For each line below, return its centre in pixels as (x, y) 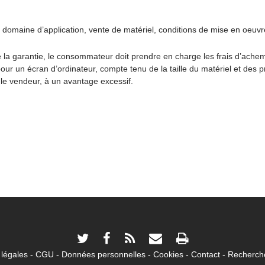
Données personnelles (103, 254)
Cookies (168, 254)
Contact (205, 254)
